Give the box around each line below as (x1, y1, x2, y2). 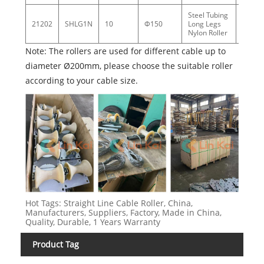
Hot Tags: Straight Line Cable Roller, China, (25, 197, 193, 209)
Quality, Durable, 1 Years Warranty (25, 216, 160, 228)
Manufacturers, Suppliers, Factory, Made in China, (25, 207, 222, 219)
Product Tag (32, 239, 79, 250)
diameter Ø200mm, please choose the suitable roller (25, 60, 233, 72)
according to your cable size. (25, 75, 138, 87)
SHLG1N (64, 19, 93, 29)
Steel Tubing (187, 10, 228, 21)
